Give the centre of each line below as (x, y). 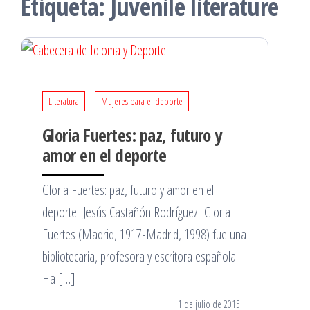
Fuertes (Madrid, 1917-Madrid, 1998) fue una (144, 234)
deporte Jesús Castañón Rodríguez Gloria (136, 212)
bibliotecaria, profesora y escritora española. (140, 256)
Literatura (64, 101)
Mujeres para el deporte (142, 101)
